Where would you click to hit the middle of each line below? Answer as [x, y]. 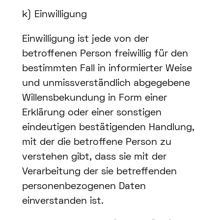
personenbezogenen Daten [84, 187]
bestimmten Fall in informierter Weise [107, 69]
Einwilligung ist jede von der [85, 40]
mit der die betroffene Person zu [96, 143]
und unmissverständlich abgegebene [106, 84]
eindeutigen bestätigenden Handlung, [108, 128]
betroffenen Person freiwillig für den [105, 54]
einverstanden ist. [63, 202]
